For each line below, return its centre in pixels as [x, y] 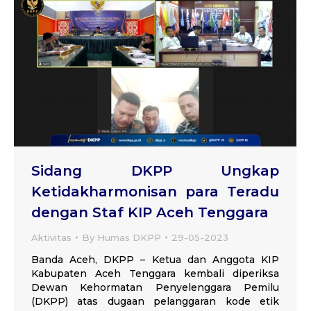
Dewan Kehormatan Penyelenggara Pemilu [155, 287]
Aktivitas [51, 237]
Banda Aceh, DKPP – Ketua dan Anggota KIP [155, 259]
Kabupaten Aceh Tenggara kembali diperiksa [155, 273]
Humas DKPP [129, 237]
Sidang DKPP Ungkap [155, 170]
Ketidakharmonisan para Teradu [155, 191]
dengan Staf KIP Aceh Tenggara [150, 212]
